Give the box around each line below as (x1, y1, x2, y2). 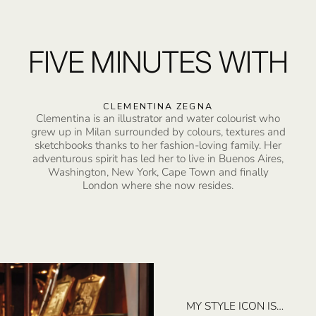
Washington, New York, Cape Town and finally (47, 164, 269, 180)
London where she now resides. (83, 178, 233, 193)
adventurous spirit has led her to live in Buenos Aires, (32, 151, 284, 166)
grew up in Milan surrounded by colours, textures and (30, 124, 286, 140)
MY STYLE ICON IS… (186, 298, 284, 313)
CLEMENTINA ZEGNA (103, 100, 213, 113)
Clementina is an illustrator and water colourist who (36, 111, 280, 126)
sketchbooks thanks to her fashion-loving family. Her (35, 138, 281, 153)
